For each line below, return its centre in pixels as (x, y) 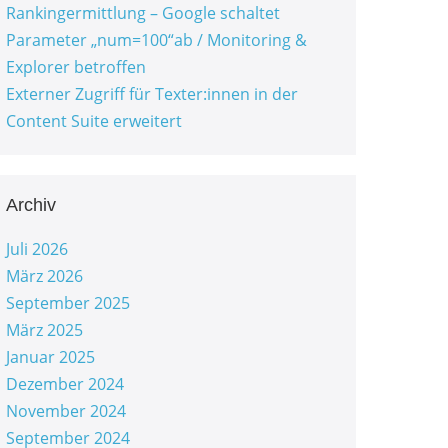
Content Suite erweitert (93, 121)
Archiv (30, 205)
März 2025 (44, 330)
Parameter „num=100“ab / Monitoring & (156, 40)
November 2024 (65, 411)
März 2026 (44, 276)
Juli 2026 (36, 249)
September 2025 (67, 303)
